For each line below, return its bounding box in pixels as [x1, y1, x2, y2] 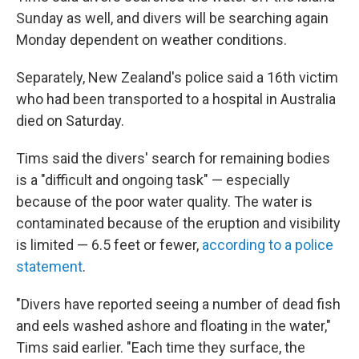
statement [16, 258, 83, 275]
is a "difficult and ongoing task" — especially [16, 171, 290, 188]
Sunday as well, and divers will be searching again [16, 10, 329, 26]
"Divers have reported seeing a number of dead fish [16, 296, 341, 313]
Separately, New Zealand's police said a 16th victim [16, 69, 338, 86]
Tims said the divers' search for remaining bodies [16, 150, 330, 167]
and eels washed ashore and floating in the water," [16, 317, 331, 334]
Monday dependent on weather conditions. [16, 31, 287, 48]
